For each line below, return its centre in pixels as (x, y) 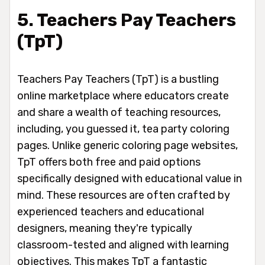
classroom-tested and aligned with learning (123, 245)
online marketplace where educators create (123, 96)
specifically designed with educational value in (130, 178)
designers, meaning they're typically (105, 228)
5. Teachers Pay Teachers (127, 20)
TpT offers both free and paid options (109, 162)
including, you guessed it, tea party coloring (123, 129)
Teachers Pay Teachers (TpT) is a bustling (118, 79)
